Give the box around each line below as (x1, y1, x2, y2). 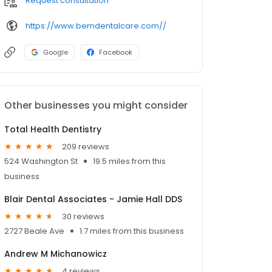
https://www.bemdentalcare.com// (25, 19, 166, 32)
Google (43, 47, 68, 58)
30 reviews (62, 210, 104, 222)
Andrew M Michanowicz (4, 248, 107, 260)
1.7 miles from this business (80, 225, 184, 237)
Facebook (99, 47, 132, 58)
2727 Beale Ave (4, 225, 64, 237)
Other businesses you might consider (4, 98, 188, 113)
